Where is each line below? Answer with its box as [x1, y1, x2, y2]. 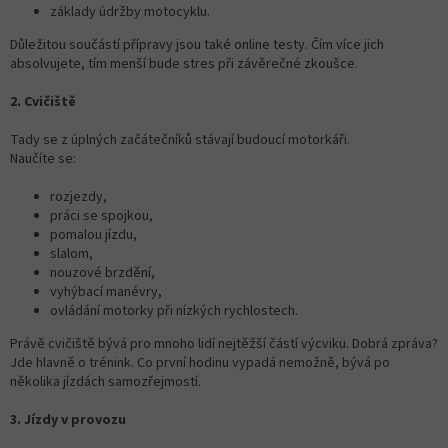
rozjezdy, [50, 186, 107, 207]
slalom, [50, 243, 93, 264]
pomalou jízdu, [50, 224, 137, 245]
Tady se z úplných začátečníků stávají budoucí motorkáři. [10, 129, 350, 150]
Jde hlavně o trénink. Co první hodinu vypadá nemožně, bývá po [10, 352, 390, 373]
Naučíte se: [10, 148, 76, 169]
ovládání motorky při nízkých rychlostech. [50, 300, 298, 321]
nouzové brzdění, [50, 262, 155, 283]
